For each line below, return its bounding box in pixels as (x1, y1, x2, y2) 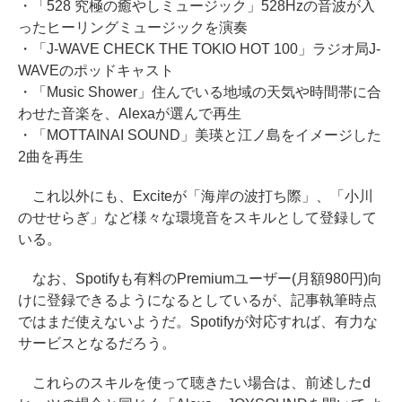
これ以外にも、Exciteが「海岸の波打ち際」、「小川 (18, 188, 373, 204)
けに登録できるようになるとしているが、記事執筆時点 (18, 293, 377, 308)
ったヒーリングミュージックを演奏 (18, 20, 248, 35)
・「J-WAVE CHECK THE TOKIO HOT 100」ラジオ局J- (18, 41, 381, 57)
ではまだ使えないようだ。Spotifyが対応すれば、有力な (18, 314, 378, 329)
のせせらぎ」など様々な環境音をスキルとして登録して (18, 210, 377, 225)
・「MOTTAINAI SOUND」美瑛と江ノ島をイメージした (18, 127, 381, 143)
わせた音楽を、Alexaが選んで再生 (18, 106, 241, 121)
